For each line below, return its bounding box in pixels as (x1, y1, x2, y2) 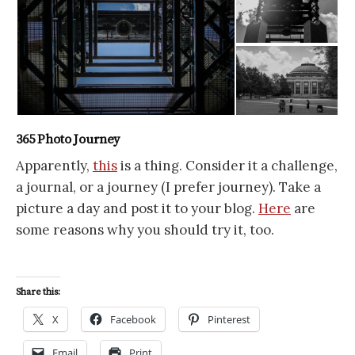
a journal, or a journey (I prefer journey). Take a (16, 177, 321, 196)
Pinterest (208, 311, 250, 326)
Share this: (16, 285, 60, 298)
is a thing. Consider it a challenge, (117, 156, 338, 174)
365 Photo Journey (16, 132, 120, 148)
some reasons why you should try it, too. (16, 220, 274, 239)
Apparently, (16, 156, 93, 174)
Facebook (110, 311, 156, 326)
